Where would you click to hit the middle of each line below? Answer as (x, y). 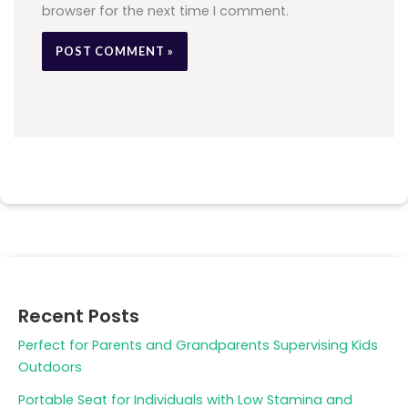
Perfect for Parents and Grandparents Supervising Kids (198, 346)
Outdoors (50, 367)
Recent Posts (79, 316)
